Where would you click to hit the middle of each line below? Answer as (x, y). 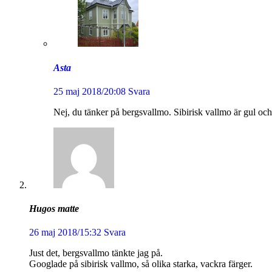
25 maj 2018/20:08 (90, 91)
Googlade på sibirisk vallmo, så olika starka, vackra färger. (141, 264)
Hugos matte (54, 209)
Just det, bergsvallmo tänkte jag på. (96, 253)
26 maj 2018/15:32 (65, 233)
